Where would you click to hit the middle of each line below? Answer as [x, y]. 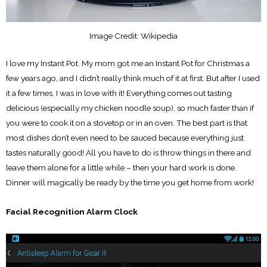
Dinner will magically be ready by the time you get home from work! [130, 182]
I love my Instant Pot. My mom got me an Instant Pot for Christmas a [128, 63]
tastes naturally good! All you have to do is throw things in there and [128, 152]
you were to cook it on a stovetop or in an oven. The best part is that [127, 122]
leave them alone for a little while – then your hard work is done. [121, 167]
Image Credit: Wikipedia [133, 36]
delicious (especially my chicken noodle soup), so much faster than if [130, 108]
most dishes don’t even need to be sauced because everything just [125, 137]
